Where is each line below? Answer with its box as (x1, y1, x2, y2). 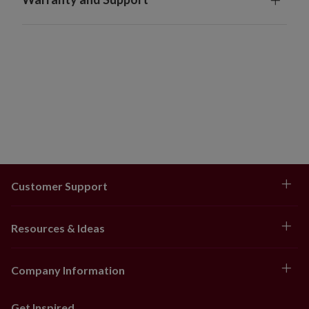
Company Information (11, 263, 125, 277)
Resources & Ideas (11, 221, 105, 235)
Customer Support (11, 179, 108, 192)
